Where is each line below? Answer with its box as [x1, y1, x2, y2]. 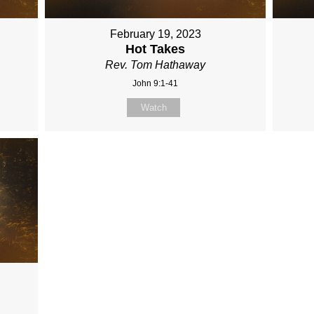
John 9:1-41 [132, 78, 179, 89]
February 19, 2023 [109, 28, 201, 41]
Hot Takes [125, 42, 186, 57]
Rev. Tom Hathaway [105, 59, 206, 71]
